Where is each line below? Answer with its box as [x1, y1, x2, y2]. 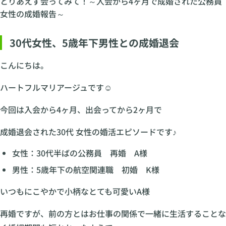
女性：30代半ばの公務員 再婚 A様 [12, 146, 147, 159]
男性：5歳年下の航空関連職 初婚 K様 [12, 163, 159, 176]
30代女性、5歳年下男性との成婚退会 [10, 35, 179, 50]
